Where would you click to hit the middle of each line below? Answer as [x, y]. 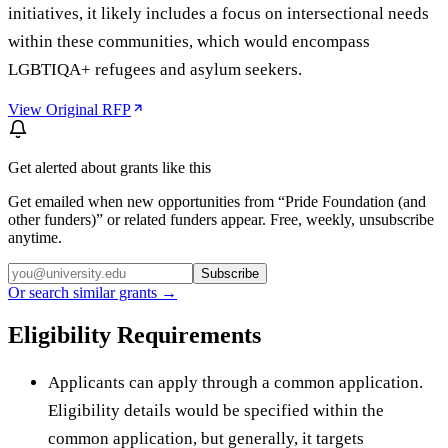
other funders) [52, 219]
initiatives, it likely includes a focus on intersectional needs [218, 13]
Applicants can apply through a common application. [235, 382]
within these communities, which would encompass [189, 41]
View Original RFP [69, 109]
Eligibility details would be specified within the [216, 410]
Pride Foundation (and [355, 201]
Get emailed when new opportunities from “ [146, 201]
